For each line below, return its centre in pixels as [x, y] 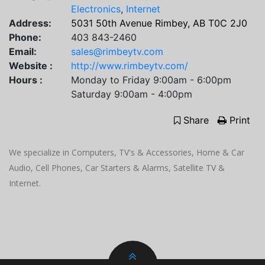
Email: [23, 51]
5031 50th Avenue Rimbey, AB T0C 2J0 [159, 23]
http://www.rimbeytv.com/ [130, 65]
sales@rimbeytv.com [117, 51]
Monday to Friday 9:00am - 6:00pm [151, 80]
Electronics [96, 9]
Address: [30, 23]
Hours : [26, 80]
